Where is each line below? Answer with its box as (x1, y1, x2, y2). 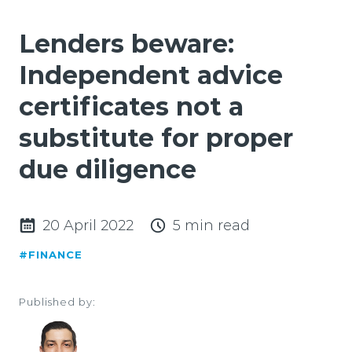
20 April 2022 (42, 216, 134, 234)
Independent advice (19, 59, 283, 90)
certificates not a (19, 90, 244, 122)
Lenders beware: (19, 27, 234, 59)
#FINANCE (19, 247, 82, 261)
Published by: (19, 295, 96, 308)
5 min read (173, 216, 250, 234)
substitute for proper (19, 122, 293, 153)
